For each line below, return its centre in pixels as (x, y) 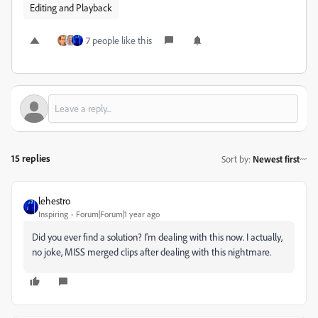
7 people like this (119, 40)
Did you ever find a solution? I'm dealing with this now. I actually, (157, 237)
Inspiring (53, 214)
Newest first (276, 159)
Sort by (235, 159)
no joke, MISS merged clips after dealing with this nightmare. (152, 252)
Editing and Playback (71, 7)
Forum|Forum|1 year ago (118, 214)
